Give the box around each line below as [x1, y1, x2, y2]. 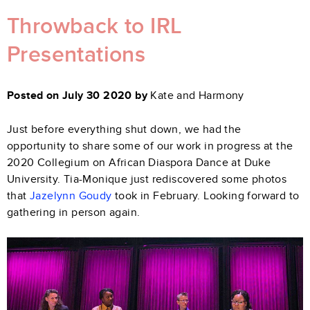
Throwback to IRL [7, 13, 183, 40]
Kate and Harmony [150, 88, 244, 102]
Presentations [7, 42, 146, 69]
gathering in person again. [7, 205, 140, 219]
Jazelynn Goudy [30, 188, 112, 203]
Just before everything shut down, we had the [7, 122, 241, 136]
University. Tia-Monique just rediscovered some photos [7, 172, 287, 186]
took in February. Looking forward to [111, 188, 300, 203]
